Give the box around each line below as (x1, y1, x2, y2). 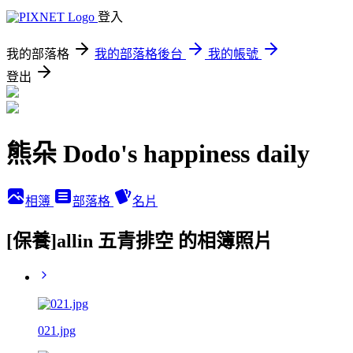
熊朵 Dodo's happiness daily (6, 139, 310, 169)
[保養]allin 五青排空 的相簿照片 (6, 230, 273, 251)
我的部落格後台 (95, 47, 183, 61)
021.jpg (38, 323, 76, 337)
